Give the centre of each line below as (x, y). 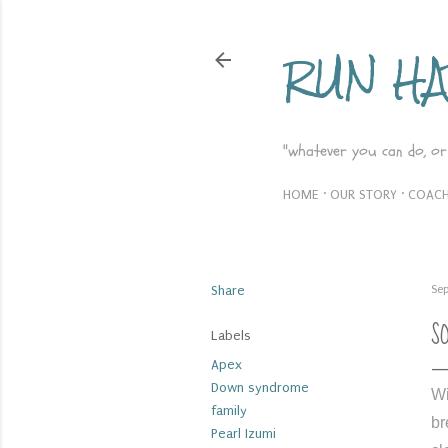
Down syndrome (260, 387)
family (229, 410)
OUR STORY (363, 194)
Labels (231, 335)
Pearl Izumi (243, 433)
